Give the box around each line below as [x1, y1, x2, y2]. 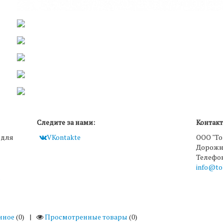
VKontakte [47, 132, 81, 142]
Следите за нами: [37, 117, 95, 127]
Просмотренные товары [45, 212, 127, 222]
